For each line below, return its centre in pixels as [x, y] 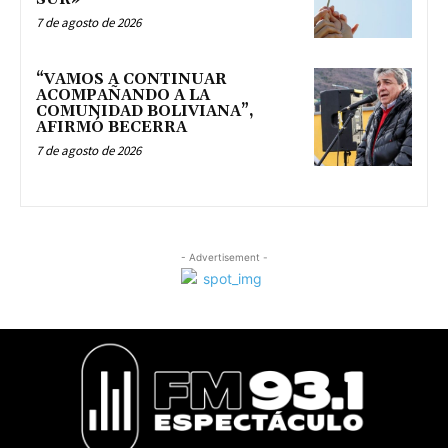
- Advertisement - [224, 256]
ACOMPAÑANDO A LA [123, 95]
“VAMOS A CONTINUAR [131, 79]
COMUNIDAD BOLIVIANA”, [145, 111]
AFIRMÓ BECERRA [111, 127]
